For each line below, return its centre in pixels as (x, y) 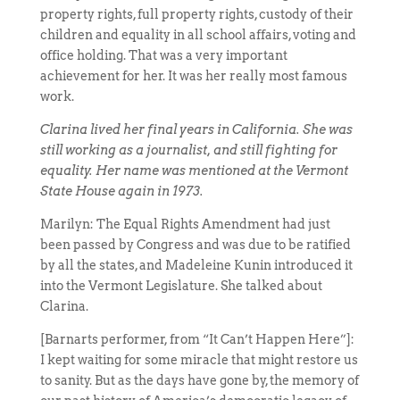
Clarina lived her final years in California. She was (196, 129)
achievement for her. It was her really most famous (193, 76)
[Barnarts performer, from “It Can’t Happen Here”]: (197, 339)
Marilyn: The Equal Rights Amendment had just (185, 224)
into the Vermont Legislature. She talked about (181, 286)
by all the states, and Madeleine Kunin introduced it (196, 265)
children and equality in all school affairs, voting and (198, 35)
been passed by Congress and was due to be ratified (195, 245)
